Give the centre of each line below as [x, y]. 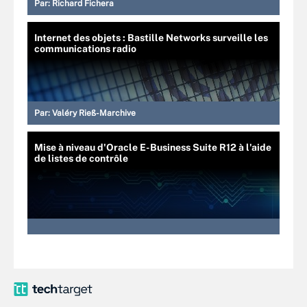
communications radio [85, 49]
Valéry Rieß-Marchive [94, 113]
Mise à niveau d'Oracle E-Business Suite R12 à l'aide [153, 147]
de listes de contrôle [81, 158]
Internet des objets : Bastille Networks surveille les [151, 38]
